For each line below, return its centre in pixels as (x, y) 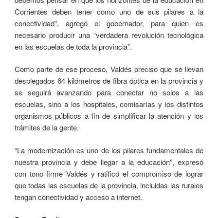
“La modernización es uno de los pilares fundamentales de (109, 150)
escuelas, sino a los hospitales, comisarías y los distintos (109, 104)
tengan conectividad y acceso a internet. (78, 197)
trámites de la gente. (47, 127)
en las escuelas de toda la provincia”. (73, 46)
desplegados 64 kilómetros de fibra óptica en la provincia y (109, 81)
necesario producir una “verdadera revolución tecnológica (109, 35)
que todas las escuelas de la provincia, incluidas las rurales (109, 185)
